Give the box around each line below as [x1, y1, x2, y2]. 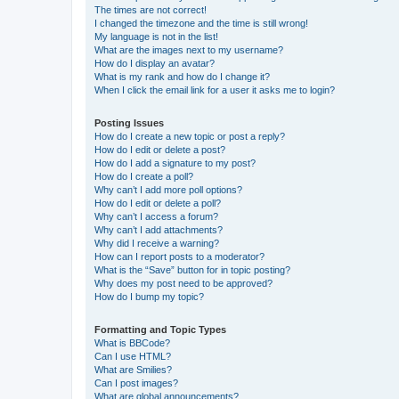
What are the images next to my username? [94, 44, 283, 55]
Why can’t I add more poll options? [94, 183, 242, 195]
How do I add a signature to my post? [94, 157, 256, 168]
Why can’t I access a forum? [94, 210, 218, 222]
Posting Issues [94, 117, 164, 128]
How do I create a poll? [94, 170, 193, 182]
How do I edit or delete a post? [94, 143, 225, 155]
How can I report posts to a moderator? [94, 250, 265, 262]
